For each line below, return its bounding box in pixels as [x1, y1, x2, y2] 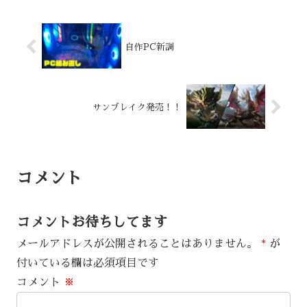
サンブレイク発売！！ [93, 103, 182, 112]
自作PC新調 [125, 42, 174, 51]
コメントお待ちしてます [16, 215, 167, 230]
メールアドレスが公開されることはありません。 [16, 238, 258, 250]
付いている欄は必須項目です [16, 258, 159, 269]
